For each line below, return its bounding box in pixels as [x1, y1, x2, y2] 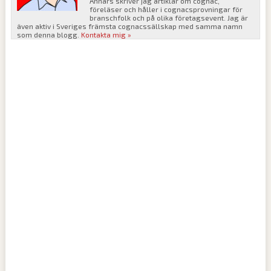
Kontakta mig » [81, 30, 132, 39]
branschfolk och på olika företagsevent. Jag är [90, 13, 249, 22]
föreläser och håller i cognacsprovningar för [90, 4, 243, 13]
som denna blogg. [17, 30, 82, 39]
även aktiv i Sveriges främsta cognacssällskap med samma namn [17, 21, 243, 30]
